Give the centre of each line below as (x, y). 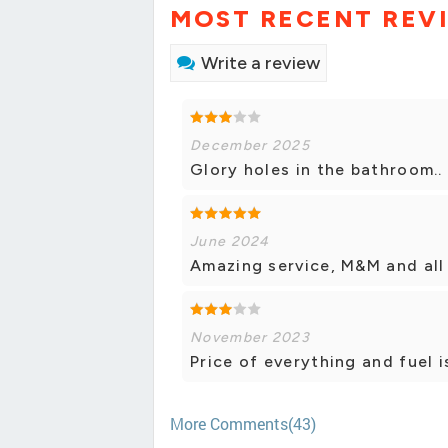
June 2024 (230, 242)
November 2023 (250, 338)
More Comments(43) (243, 424)
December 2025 (250, 146)
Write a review (260, 63)
